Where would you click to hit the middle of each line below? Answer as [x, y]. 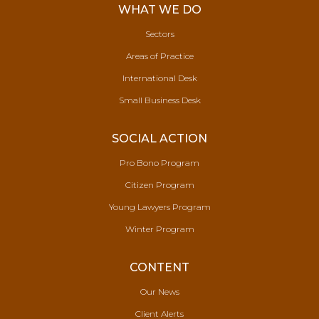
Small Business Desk [159, 100]
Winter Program [159, 229]
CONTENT [159, 267]
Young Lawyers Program [159, 207]
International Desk [159, 78]
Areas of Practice [159, 56]
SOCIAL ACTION [159, 138]
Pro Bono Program [159, 163]
